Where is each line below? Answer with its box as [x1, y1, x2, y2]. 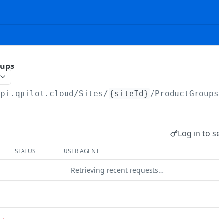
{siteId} [109, 89, 149, 98]
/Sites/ [74, 89, 109, 98]
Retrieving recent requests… [71, 165, 164, 175]
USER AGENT [64, 147, 100, 155]
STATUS [15, 147, 36, 155]
